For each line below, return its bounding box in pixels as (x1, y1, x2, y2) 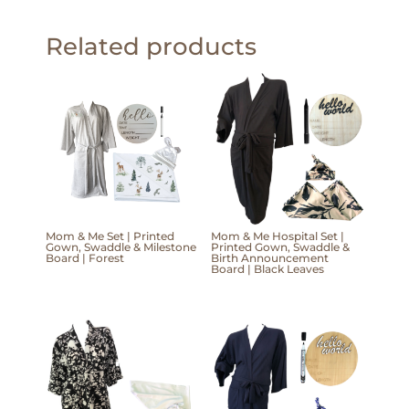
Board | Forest (46, 251, 124, 266)
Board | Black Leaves (210, 262, 324, 277)
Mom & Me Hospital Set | (210, 229, 344, 244)
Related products (46, 32, 257, 61)
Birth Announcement (210, 251, 329, 266)
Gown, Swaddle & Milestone (46, 240, 196, 255)
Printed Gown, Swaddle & (210, 240, 350, 255)
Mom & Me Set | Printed (46, 229, 174, 244)
